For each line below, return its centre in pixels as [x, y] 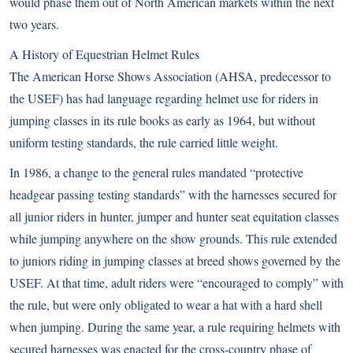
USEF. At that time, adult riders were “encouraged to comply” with [176, 282]
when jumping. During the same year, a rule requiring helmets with [175, 327]
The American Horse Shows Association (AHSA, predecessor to [170, 76]
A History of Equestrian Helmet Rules [104, 54]
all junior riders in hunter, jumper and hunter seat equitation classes [174, 216]
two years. [34, 24]
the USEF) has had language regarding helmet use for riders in [164, 98]
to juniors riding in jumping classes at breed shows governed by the [175, 260]
